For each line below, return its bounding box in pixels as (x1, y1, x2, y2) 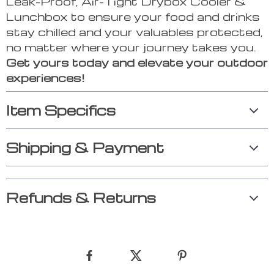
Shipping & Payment (6, 139, 164, 157)
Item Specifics (6, 102, 116, 119)
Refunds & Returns (6, 189, 156, 207)
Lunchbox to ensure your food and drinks (6, 9, 260, 24)
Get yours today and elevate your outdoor (6, 55, 268, 70)
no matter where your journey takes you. (6, 40, 256, 54)
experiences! (6, 70, 84, 85)
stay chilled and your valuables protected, (6, 24, 263, 39)
